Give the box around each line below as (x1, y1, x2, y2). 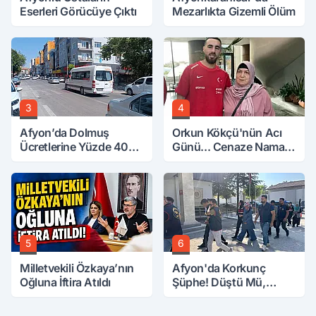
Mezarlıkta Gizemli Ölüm (172, 4, 296, 18)
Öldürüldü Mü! (172, 289, 246, 303)
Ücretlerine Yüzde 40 (20, 140, 128, 154)
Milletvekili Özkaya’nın (20, 261, 134, 275)
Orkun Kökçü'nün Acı (172, 126, 282, 140)
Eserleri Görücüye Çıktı (20, 4, 137, 18)
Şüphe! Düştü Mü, (172, 275, 266, 289)
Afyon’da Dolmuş (20, 126, 109, 140)
